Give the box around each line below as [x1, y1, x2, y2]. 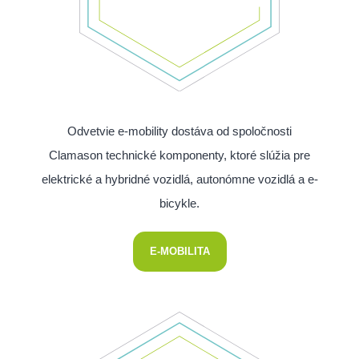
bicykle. [159, 196, 200, 211]
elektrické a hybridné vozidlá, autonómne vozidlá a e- [41, 172, 318, 187]
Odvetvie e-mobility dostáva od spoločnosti [67, 124, 292, 139]
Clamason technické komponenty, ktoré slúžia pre [49, 148, 310, 163]
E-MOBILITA [149, 245, 210, 258]
